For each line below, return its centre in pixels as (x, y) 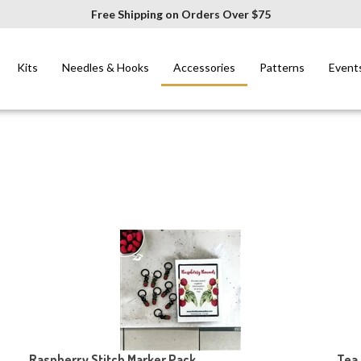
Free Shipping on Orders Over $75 (180, 14)
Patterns (282, 67)
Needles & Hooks (106, 67)
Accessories (205, 67)
